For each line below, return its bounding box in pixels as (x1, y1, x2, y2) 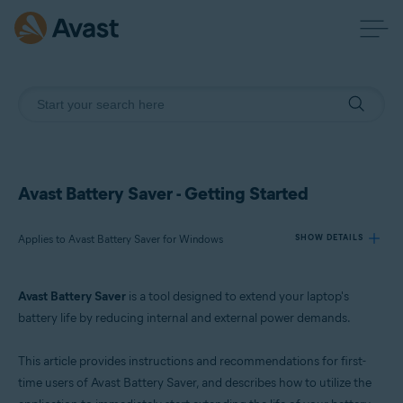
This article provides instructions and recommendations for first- (18, 354, 366, 369)
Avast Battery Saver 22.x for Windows (44, 325, 206, 337)
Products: (40, 299, 83, 311)
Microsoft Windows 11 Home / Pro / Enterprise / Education (44, 388, 299, 400)
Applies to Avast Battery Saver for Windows (18, 232, 223, 246)
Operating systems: (40, 362, 126, 374)
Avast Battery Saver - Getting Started (18, 183, 309, 204)
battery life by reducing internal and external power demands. (18, 310, 351, 326)
